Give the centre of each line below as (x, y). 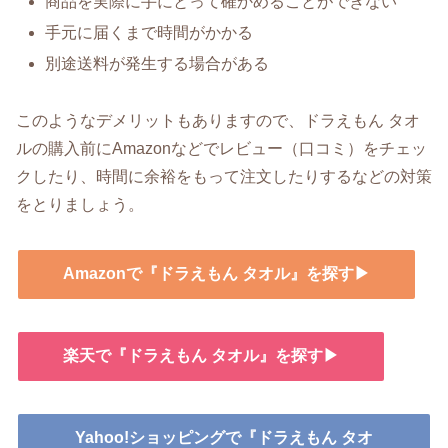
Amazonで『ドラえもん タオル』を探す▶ (216, 273)
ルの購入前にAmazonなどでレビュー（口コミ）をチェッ (221, 149)
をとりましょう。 (80, 205)
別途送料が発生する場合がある (157, 64)
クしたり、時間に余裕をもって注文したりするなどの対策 (224, 177)
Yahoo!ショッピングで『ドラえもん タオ (224, 437)
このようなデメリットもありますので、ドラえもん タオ (218, 121)
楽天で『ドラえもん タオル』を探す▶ (201, 355)
